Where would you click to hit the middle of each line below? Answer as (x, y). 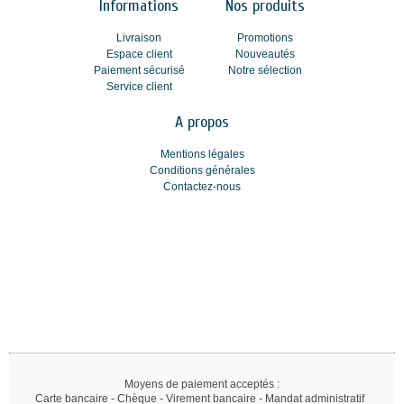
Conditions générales (202, 170)
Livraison (139, 38)
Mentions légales (202, 154)
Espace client (139, 54)
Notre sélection (265, 70)
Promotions (265, 38)
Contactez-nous (202, 187)
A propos (202, 122)
